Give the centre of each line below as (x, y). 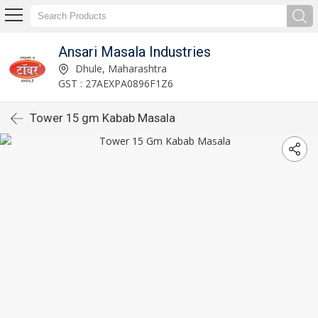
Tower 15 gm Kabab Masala (103, 118)
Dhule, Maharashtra (119, 68)
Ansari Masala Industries (134, 51)
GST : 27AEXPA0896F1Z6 (115, 83)
